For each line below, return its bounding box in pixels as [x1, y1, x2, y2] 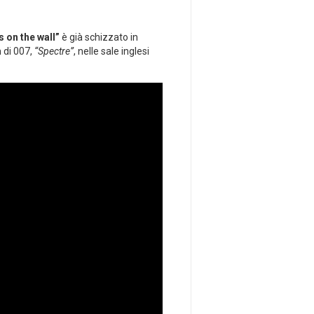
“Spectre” [34, 46, 74, 57]
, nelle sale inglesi [74, 46, 149, 57]
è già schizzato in [60, 32, 138, 43]
